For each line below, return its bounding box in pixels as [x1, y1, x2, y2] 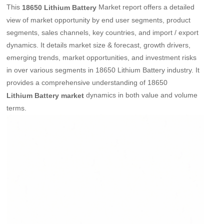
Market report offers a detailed [96, 2, 195, 11]
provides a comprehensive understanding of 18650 [6, 78, 168, 86]
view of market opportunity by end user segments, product [6, 15, 191, 24]
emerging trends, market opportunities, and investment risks [6, 53, 197, 61]
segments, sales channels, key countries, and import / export [6, 28, 199, 36]
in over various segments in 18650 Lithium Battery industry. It [6, 65, 200, 74]
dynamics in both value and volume [84, 90, 198, 99]
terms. [6, 103, 27, 112]
